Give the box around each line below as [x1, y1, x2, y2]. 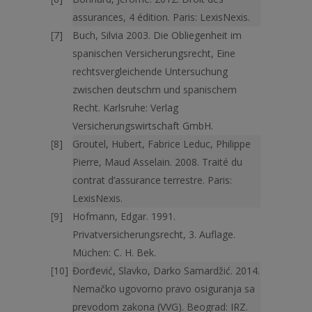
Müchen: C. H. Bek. [72, 246, 156, 259]
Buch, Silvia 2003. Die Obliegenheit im [72, 29, 242, 42]
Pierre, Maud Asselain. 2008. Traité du [72, 155, 242, 169]
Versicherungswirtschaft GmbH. [72, 119, 213, 132]
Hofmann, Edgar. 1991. [72, 210, 175, 223]
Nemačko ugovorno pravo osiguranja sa [72, 282, 255, 295]
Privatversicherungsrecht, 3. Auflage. [72, 228, 235, 241]
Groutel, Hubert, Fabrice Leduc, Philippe [72, 137, 251, 150]
